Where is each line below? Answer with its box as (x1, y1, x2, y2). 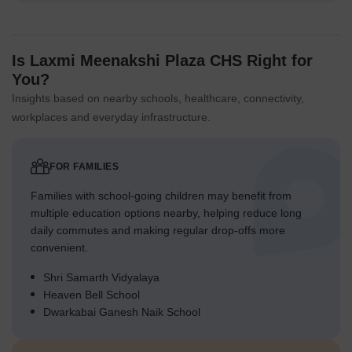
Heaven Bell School (43, 288, 140, 302)
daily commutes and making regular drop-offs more (31, 224, 285, 237)
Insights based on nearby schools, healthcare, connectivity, (12, 92, 304, 105)
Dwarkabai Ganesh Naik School (43, 306, 200, 319)
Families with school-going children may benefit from (31, 189, 291, 203)
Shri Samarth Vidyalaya (43, 271, 159, 284)
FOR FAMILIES (49, 161, 119, 173)
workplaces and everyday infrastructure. (12, 111, 211, 124)
